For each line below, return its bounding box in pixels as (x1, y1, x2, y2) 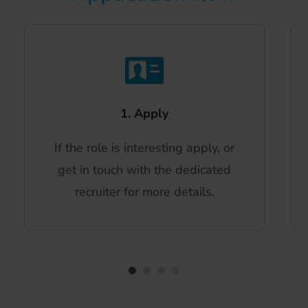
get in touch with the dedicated (58, 162, 231, 179)
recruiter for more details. (74, 184, 214, 201)
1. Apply (120, 105, 168, 122)
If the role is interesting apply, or (54, 140, 234, 157)
